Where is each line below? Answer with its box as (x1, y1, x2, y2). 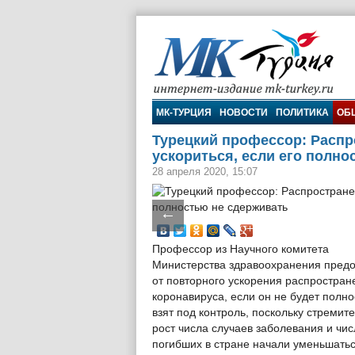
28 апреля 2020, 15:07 (152, 166, 258, 177)
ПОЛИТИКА (276, 107, 329, 118)
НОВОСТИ (219, 107, 268, 118)
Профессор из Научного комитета (152, 243, 329, 255)
